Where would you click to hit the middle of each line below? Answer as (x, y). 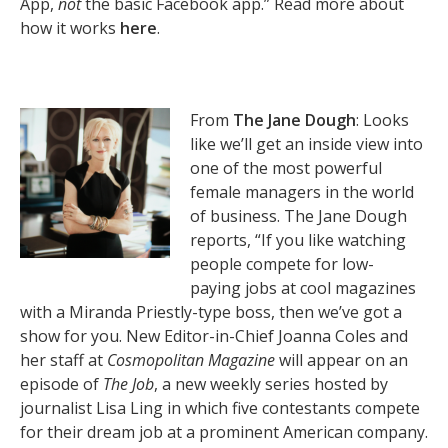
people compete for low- (282, 264)
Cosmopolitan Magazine (191, 360)
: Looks (382, 120)
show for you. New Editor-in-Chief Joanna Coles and (214, 336)
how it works (70, 28)
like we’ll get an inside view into (306, 144)
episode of (61, 384)
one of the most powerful (286, 168)
